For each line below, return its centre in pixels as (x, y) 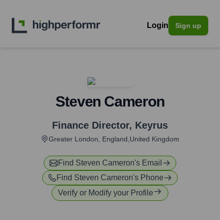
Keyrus (151, 125)
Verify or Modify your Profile (106, 193)
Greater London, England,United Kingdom (114, 139)
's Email (148, 163)
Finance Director (91, 125)
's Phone (148, 178)
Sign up (188, 26)
